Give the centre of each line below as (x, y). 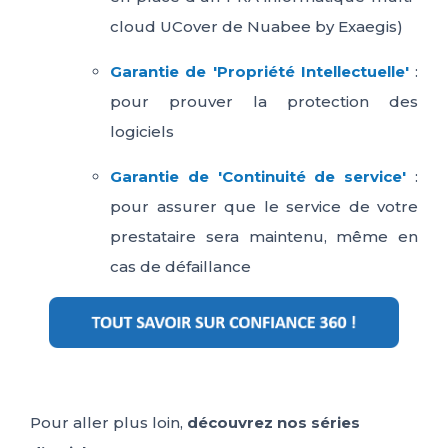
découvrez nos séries (273, 423)
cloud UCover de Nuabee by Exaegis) (256, 27)
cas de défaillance (180, 267)
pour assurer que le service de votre (264, 207)
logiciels (142, 132)
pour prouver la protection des (264, 102)
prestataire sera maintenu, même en (264, 237)
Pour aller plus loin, (108, 423)
